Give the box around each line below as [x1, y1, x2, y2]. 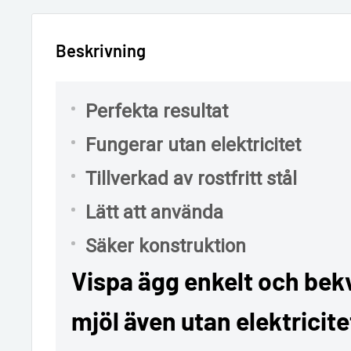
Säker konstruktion [85, 235, 246, 258]
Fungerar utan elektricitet [85, 134, 301, 157]
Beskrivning [56, 40, 146, 61]
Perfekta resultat [85, 100, 228, 123]
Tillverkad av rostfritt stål [85, 168, 297, 190]
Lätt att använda [85, 201, 223, 224]
